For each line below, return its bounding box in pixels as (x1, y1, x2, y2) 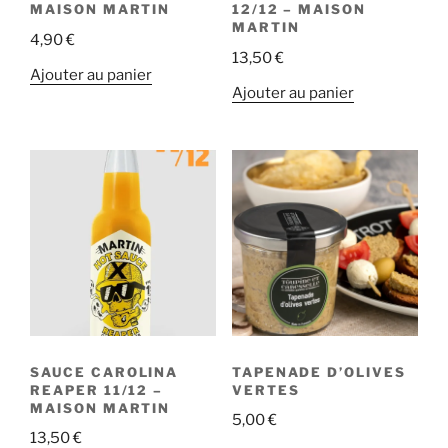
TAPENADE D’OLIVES (231, 363, 406, 380)
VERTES (231, 381, 300, 398)
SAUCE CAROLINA (30, 363, 179, 380)
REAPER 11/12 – (30, 381, 164, 398)
